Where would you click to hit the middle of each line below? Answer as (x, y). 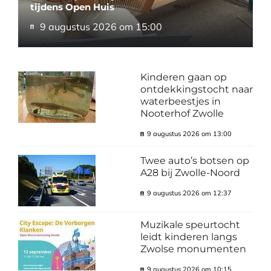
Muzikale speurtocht (190, 224)
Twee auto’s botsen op (194, 160)
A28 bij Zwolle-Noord (190, 172)
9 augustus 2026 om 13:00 (189, 133)
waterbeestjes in (180, 101)
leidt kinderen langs (188, 237)
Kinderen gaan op (183, 77)
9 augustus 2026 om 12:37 (189, 193)
